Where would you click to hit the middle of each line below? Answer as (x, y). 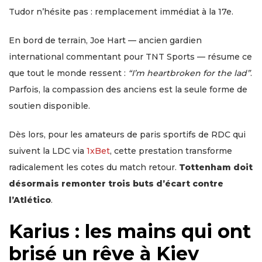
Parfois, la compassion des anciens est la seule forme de (128, 89)
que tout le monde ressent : (68, 73)
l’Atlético (30, 200)
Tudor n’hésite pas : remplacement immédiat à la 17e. (121, 11)
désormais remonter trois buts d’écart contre (116, 183)
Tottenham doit (216, 167)
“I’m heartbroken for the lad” (189, 73)
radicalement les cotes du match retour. (94, 167)
